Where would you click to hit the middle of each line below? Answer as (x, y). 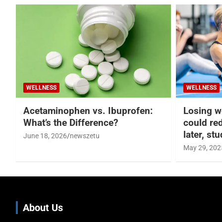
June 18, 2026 (45, 136)
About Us (43, 207)
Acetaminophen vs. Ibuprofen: (88, 111)
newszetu (85, 136)
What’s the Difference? (71, 122)
